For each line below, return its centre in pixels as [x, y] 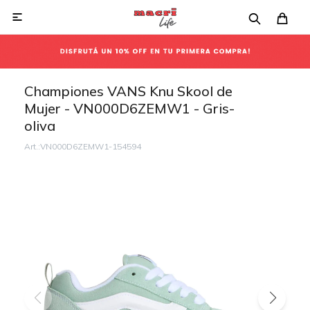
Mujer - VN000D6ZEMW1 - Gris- [129, 108]
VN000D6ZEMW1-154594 [91, 146]
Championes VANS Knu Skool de [128, 91]
